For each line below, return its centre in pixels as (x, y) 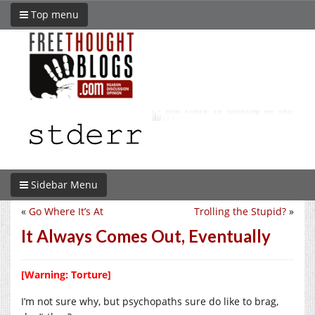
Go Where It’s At (66, 211)
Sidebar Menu (63, 184)
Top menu (53, 14)
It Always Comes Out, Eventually (146, 236)
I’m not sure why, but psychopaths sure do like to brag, (150, 301)
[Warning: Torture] (66, 274)
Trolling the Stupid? (240, 211)
